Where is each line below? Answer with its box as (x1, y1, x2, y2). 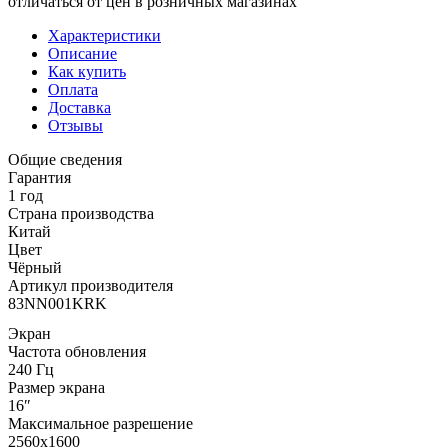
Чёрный (8, 258, 62, 276)
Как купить (48, 62, 126, 80)
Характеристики (48, 26, 161, 44)
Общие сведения (8, 150, 122, 168)
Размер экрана (8, 378, 105, 396)
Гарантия (8, 168, 71, 186)
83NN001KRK (8, 294, 107, 312)
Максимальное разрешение (8, 414, 193, 432)
